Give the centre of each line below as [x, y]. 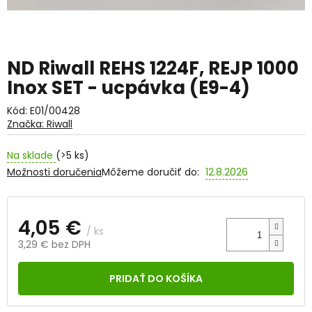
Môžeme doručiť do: [150, 172]
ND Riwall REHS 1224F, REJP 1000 [153, 69]
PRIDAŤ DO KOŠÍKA [156, 279]
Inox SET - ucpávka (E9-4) [128, 88]
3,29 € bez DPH [54, 244]
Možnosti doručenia [54, 172]
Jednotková [46, 264]
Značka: [27, 124]
